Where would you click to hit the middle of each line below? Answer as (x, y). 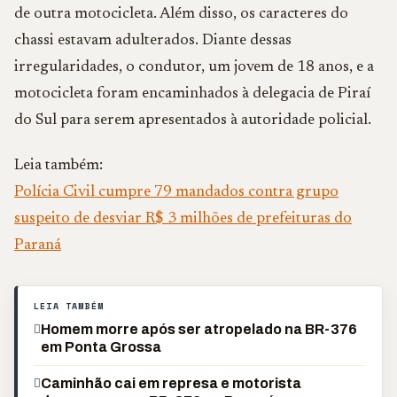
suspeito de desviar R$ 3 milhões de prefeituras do (183, 219)
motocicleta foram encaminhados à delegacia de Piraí (192, 94)
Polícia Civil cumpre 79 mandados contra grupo (176, 192)
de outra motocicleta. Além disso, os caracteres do (181, 14)
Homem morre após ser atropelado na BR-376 (199, 329)
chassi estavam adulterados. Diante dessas (153, 41)
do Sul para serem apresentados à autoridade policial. (193, 121)
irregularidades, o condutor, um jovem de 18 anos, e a (194, 67)
